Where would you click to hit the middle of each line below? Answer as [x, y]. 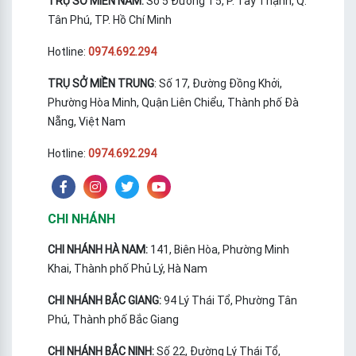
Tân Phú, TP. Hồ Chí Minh [110, 20]
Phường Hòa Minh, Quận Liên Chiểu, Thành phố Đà [173, 103]
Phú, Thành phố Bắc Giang [113, 320]
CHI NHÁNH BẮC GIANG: [106, 301]
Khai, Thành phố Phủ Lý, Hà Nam [128, 269]
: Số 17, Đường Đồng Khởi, [218, 84]
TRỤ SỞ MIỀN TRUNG [101, 84]
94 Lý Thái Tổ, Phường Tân [230, 301]
